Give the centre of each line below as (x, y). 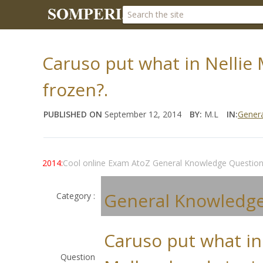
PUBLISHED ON (73, 114)
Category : (76, 196)
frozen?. (75, 90)
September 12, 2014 (142, 114)
